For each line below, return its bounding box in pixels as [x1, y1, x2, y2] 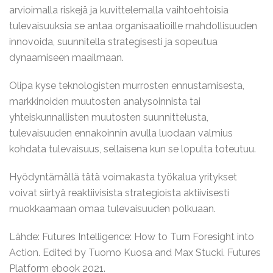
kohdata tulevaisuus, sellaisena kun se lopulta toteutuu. [9, 143, 256, 155]
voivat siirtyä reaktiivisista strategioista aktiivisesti [9, 187, 229, 199]
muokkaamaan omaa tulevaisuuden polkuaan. [9, 203, 216, 214]
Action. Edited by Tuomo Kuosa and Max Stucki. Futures [9, 247, 261, 258]
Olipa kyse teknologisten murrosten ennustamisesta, [9, 80, 244, 91]
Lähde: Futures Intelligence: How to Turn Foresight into [9, 231, 254, 243]
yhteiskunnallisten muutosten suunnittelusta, [9, 112, 208, 123]
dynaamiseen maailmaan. [9, 52, 124, 63]
